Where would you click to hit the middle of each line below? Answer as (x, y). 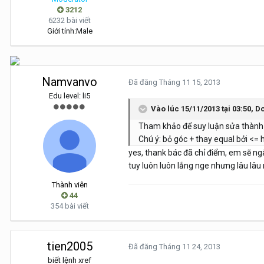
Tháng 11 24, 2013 (190, 247)
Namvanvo (70, 82)
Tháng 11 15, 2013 (190, 82)
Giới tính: (61, 31)
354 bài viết (70, 206)
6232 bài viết (70, 21)
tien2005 (70, 247)
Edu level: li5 (70, 96)
